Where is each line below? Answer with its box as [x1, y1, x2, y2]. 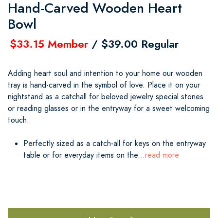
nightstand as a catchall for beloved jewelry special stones [8, 91, 203, 102]
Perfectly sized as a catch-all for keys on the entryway [23, 138, 206, 149]
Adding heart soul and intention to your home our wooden [8, 68, 202, 79]
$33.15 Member [10, 36, 88, 52]
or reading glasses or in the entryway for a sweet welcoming [8, 103, 210, 114]
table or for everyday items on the [23, 149, 138, 161]
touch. [8, 114, 29, 126]
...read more [138, 149, 179, 161]
